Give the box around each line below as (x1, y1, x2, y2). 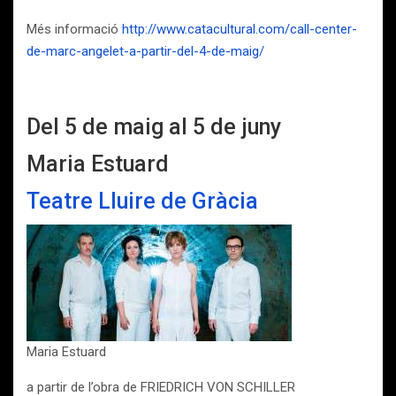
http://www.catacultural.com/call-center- (122, 21, 357, 37)
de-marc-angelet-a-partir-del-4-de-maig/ (27, 43, 264, 59)
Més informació (27, 21, 122, 37)
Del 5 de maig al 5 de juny (27, 114, 281, 140)
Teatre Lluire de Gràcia (27, 188, 258, 214)
